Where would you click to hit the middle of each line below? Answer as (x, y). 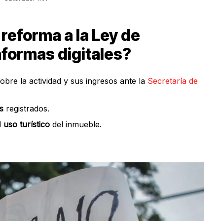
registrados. (26, 108)
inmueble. (84, 124)
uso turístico (27, 124)
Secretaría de (173, 81)
